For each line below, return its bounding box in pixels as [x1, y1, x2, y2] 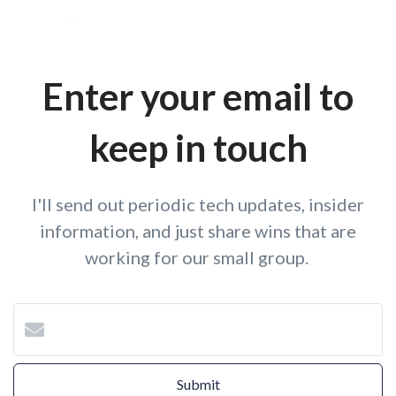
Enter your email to [42, 74, 354, 118]
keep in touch [88, 126, 308, 170]
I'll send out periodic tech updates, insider [32, 194, 364, 215]
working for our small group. [84, 247, 312, 268]
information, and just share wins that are [40, 220, 356, 241]
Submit [176, 376, 220, 392]
